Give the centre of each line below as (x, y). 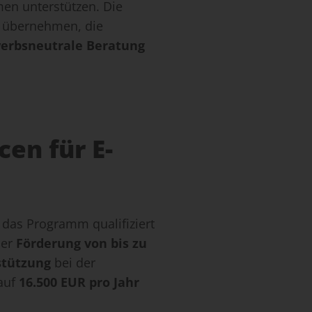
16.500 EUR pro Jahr (79, 282)
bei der (73, 263)
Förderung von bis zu (81, 243)
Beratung (116, 46)
